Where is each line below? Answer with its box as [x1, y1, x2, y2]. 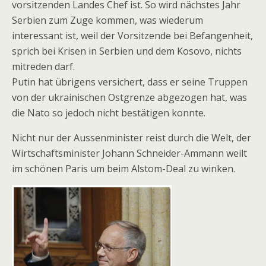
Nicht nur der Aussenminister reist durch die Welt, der [12, 131, 251, 145]
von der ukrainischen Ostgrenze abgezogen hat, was [12, 91, 247, 104]
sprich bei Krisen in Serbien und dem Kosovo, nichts [12, 45, 242, 58]
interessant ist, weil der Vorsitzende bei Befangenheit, [12, 29, 253, 43]
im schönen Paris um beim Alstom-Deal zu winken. [12, 162, 235, 176]
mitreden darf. [12, 60, 75, 74]
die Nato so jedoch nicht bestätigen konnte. [12, 106, 205, 120]
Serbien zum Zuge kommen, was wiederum [12, 14, 203, 27]
